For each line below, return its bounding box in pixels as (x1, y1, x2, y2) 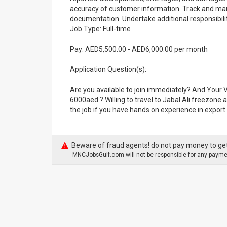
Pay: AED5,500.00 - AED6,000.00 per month (70, 45, 208, 53)
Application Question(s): (70, 65, 146, 73)
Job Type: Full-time (70, 25, 131, 33)
